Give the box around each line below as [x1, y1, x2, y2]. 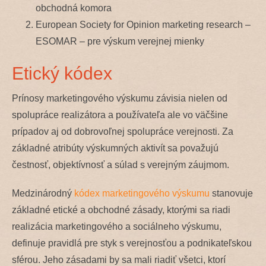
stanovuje [210, 188, 253, 198]
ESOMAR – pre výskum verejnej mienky [36, 36, 204, 46]
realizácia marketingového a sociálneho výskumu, [12, 221, 221, 232]
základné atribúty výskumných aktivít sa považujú [12, 142, 218, 153]
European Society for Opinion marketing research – [36, 19, 251, 30]
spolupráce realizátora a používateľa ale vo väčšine [12, 109, 228, 120]
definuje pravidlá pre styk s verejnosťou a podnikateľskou [12, 237, 252, 248]
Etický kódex [12, 62, 112, 83]
